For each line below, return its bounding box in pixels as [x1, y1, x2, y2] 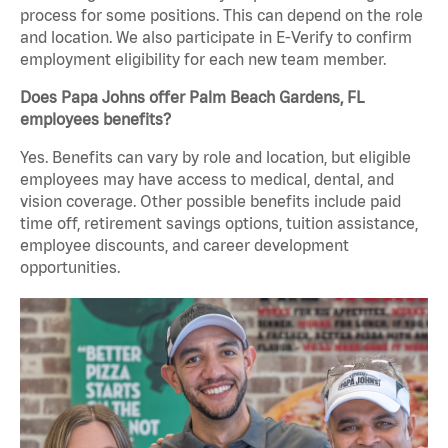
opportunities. [20, 258, 120, 277]
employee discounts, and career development [20, 236, 349, 255]
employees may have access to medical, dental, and [20, 170, 394, 189]
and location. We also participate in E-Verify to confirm [20, 28, 412, 47]
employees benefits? [20, 110, 171, 129]
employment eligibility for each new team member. [20, 50, 386, 69]
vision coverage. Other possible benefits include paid [20, 192, 401, 211]
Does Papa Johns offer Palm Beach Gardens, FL [20, 88, 364, 107]
